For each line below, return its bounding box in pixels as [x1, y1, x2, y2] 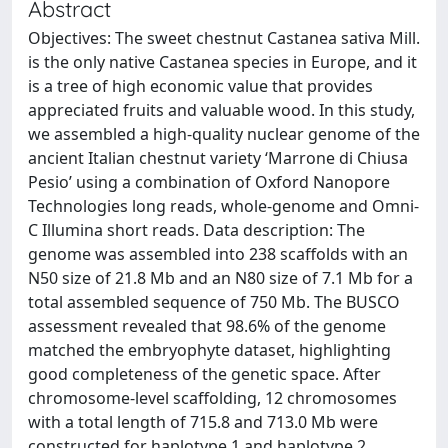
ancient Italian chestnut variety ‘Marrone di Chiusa [28, 147, 408, 169]
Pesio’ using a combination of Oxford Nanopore [28, 171, 390, 193]
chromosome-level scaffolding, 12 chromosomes [28, 387, 397, 409]
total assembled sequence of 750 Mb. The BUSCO [28, 291, 400, 313]
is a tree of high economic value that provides [28, 75, 373, 97]
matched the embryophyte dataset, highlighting [28, 339, 391, 361]
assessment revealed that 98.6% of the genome [28, 315, 386, 337]
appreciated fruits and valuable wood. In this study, [28, 99, 415, 121]
